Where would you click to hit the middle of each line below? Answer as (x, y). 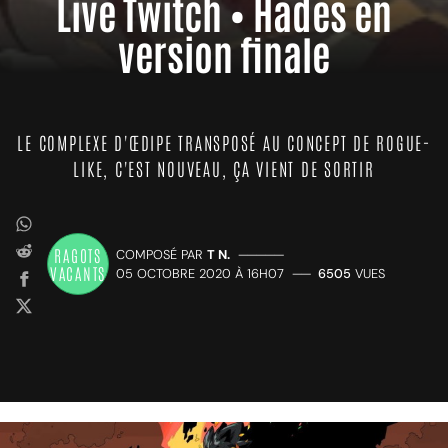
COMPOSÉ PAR (161, 254)
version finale (224, 53)
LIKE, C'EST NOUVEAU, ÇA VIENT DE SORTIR (224, 168)
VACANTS (78, 273)
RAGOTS (78, 255)
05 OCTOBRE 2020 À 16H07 (200, 273)
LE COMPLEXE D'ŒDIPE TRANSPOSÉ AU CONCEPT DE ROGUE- (224, 142)
